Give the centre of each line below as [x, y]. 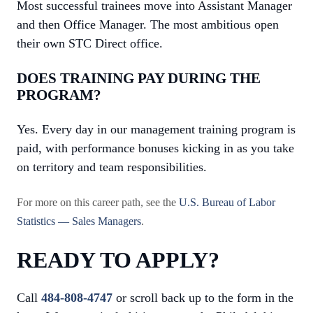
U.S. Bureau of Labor [227, 203]
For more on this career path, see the [98, 203]
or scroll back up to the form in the [203, 298]
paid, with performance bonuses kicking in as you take [155, 148]
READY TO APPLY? [118, 260]
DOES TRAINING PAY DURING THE [139, 78]
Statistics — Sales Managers [79, 221]
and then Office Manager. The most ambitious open [148, 24]
